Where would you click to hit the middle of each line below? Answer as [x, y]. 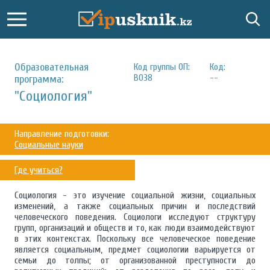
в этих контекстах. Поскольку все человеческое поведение [135, 239]
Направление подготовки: [62, 134]
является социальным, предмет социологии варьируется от [135, 250]
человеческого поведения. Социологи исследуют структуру [135, 217]
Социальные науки [49, 145]
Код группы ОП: [162, 67]
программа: [39, 79]
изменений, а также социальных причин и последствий [135, 206]
